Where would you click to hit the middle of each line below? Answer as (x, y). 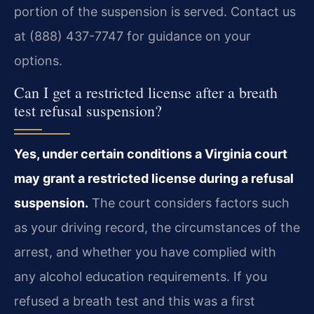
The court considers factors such (189, 203)
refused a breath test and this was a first (135, 301)
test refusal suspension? (88, 110)
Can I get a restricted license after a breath (146, 92)
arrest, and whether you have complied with (145, 252)
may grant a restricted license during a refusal (154, 178)
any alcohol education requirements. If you (141, 276)
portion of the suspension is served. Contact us (155, 12)
